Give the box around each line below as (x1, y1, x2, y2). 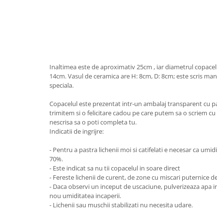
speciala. (49, 80, 74, 90)
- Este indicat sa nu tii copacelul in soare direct (49, 163, 180, 172)
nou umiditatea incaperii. (49, 191, 121, 200)
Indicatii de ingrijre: (49, 126, 104, 136)
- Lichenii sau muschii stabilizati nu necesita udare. (49, 200, 193, 209)
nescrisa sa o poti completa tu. (49, 117, 137, 126)
